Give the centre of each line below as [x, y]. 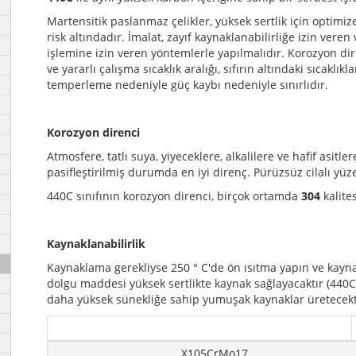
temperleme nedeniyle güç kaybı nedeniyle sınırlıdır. [188, 85]
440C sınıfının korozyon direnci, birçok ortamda [174, 196]
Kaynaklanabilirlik [96, 244]
